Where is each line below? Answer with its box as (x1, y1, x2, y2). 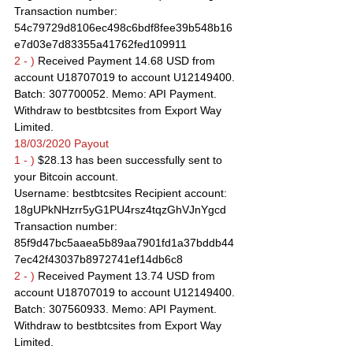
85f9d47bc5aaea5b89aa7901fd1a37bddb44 (14, 236, 234, 249)
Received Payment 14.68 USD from (35, 54, 218, 67)
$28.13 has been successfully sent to (35, 154, 225, 166)
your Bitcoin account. (14, 170, 118, 183)
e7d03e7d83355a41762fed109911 (14, 38, 187, 50)
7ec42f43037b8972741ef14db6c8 (14, 253, 183, 266)
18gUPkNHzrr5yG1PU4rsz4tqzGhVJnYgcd (14, 203, 226, 216)
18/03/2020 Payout (14, 137, 109, 150)
